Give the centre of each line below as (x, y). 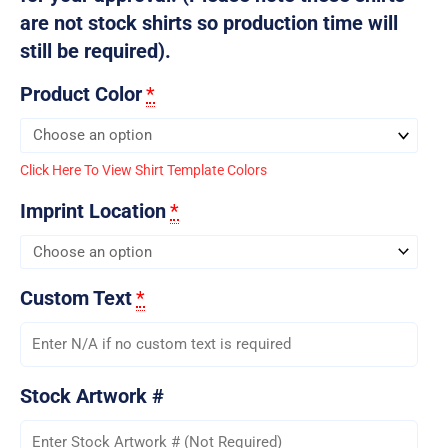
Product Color (81, 94)
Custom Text (76, 298)
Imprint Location (93, 210)
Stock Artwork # (92, 396)
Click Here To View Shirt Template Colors (143, 169)
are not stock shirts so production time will (209, 23)
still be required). (95, 51)
